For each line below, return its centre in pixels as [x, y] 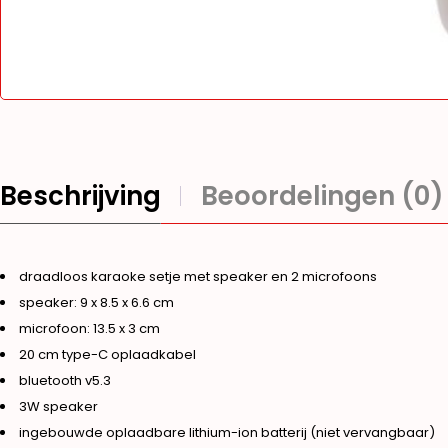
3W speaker [58, 406]
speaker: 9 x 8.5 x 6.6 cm [96, 302]
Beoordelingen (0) [322, 195]
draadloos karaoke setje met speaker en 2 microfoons [198, 276]
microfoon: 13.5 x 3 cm [89, 328]
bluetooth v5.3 [65, 380]
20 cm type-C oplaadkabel [107, 354]
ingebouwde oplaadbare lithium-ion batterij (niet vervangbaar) [227, 432]
